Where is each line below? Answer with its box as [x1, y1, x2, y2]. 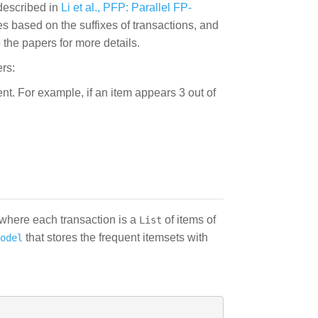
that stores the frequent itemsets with [23, 231, 208, 243]
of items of [162, 214, 216, 226]
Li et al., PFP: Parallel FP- [61, 1, 192, 13]
